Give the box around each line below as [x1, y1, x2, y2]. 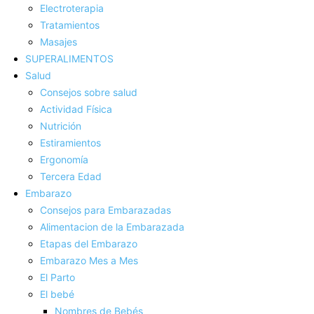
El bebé [40, 287, 74, 300]
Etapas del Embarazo [40, 237, 137, 250]
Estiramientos [40, 136, 101, 149]
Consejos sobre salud [40, 86, 137, 98]
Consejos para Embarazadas [40, 203, 171, 216]
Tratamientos [40, 18, 100, 31]
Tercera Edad [40, 170, 102, 182]
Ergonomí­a [40, 153, 88, 165]
